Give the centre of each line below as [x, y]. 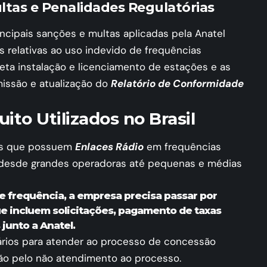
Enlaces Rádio [109, 147]
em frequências [182, 147]
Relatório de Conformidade [177, 83]
